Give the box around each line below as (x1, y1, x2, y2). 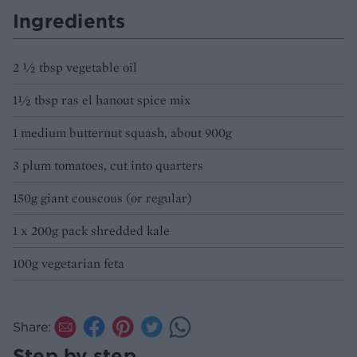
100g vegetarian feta (13, 255, 124, 273)
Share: (13, 319, 51, 335)
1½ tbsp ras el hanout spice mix (13, 92, 191, 109)
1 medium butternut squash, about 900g (13, 124, 232, 142)
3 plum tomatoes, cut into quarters (13, 157, 203, 175)
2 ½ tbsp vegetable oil (13, 59, 137, 76)
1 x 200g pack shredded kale (13, 222, 170, 240)
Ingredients (13, 9, 126, 33)
